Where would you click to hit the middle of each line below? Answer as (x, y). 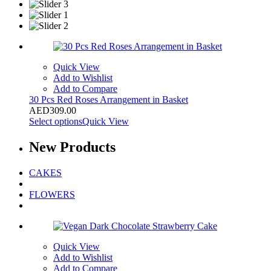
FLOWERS (52, 194)
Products (88, 147)
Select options (56, 121)
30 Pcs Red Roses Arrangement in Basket (109, 100)
